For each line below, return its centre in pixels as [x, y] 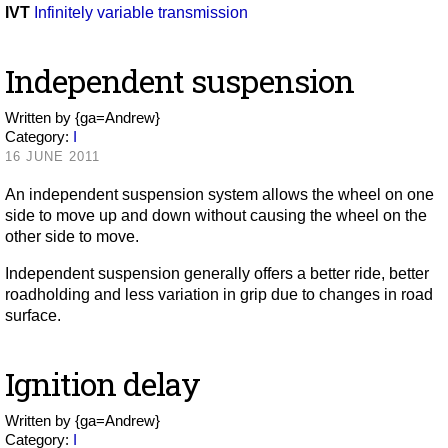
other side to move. [72, 236]
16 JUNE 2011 [52, 156]
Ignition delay [102, 383]
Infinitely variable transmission [141, 12]
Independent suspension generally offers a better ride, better [217, 273]
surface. [33, 315]
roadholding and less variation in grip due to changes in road [219, 294]
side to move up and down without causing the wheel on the [216, 215]
